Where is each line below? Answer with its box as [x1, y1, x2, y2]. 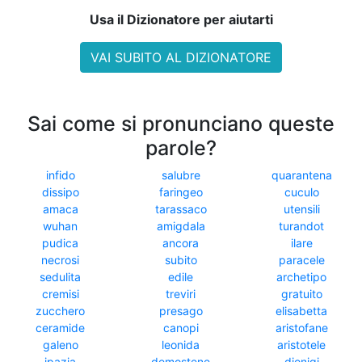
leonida [162, 338, 200, 351]
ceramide [36, 321, 86, 335]
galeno [42, 338, 78, 351]
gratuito [280, 287, 322, 301]
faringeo [158, 185, 203, 199]
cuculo [284, 185, 319, 199]
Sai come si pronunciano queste [27, 112, 335, 136]
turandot [279, 219, 325, 233]
